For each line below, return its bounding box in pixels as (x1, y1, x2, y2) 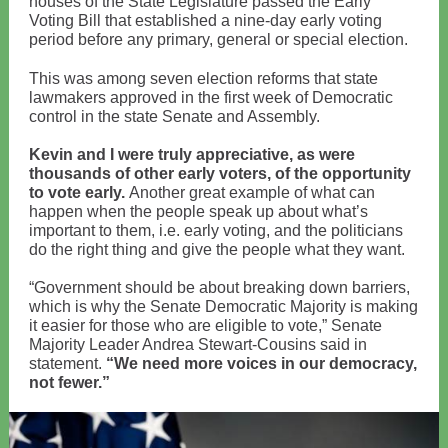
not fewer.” (29, 374, 110, 391)
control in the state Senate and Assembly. (29, 108, 320, 125)
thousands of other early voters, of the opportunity (29, 165, 411, 182)
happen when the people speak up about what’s (29, 203, 368, 220)
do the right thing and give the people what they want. (29, 241, 409, 258)
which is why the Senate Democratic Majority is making (29, 298, 418, 315)
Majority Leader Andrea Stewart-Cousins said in (29, 336, 367, 353)
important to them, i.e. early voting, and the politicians (29, 222, 403, 239)
